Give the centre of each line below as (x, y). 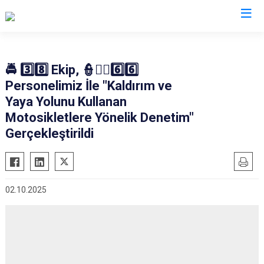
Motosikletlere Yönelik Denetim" (100, 118)
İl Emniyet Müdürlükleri (132, 40)
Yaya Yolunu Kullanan (66, 102)
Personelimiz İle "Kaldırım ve (89, 86)
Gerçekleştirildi (49, 133)
